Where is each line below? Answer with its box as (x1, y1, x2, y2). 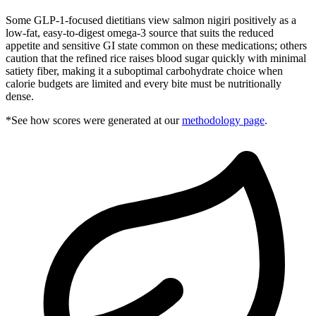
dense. (6, 90, 34, 102)
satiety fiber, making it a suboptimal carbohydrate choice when (6, 64, 283, 77)
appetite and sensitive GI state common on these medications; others (6, 39, 307, 51)
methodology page (182, 114, 265, 126)
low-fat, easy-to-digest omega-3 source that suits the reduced (6, 26, 274, 39)
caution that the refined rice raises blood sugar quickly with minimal (6, 51, 306, 64)
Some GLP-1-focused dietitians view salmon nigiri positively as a (6, 13, 296, 26)
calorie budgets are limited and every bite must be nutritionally (6, 77, 281, 90)
